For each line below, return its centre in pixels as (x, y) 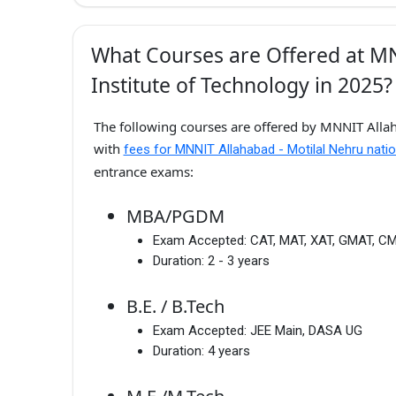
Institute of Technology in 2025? (242, 84)
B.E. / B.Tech (175, 307)
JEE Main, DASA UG (306, 331)
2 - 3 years (239, 261)
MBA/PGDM (175, 217)
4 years (229, 351)
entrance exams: (143, 171)
